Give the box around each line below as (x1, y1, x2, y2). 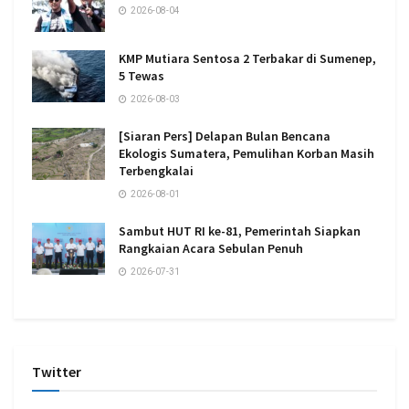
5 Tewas (119, 67, 164, 84)
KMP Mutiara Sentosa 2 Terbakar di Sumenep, (119, 49, 376, 67)
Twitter (32, 362, 81, 381)
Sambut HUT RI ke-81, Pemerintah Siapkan (119, 222, 361, 239)
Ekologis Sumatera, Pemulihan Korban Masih (119, 144, 374, 162)
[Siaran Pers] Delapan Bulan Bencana (119, 127, 330, 144)
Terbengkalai (119, 162, 194, 179)
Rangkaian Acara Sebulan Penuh (119, 239, 303, 257)
